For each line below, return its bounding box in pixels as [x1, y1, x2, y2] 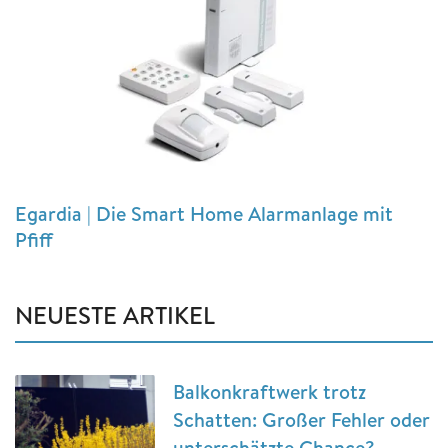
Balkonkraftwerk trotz [173, 378, 366, 406]
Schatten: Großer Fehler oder [173, 406, 430, 434]
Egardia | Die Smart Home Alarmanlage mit [15, 200, 393, 228]
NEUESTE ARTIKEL [15, 298, 215, 333]
